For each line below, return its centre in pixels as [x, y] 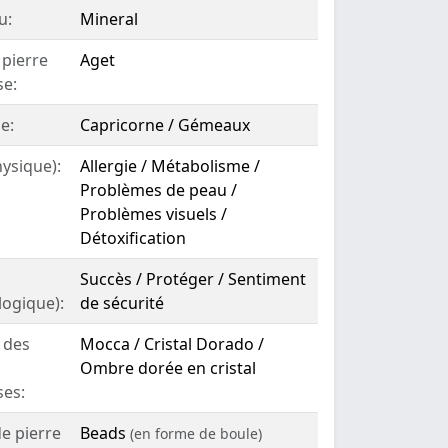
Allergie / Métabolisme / [169, 166]
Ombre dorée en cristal [167, 368]
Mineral [108, 19]
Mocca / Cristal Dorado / [171, 344]
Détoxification [132, 238]
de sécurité [121, 303]
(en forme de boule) [195, 433]
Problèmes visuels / [153, 214]
